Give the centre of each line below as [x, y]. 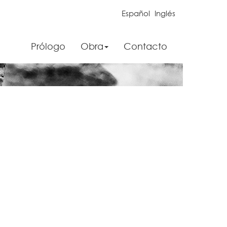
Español [136, 13]
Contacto [145, 46]
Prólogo [48, 46]
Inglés [165, 13]
